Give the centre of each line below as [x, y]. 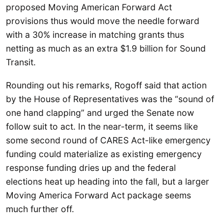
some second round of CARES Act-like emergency [108, 140]
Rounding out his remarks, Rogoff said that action [106, 85]
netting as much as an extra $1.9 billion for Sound [106, 48]
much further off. [40, 209]
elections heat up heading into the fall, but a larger [108, 182]
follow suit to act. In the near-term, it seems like [102, 127]
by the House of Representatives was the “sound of [110, 99]
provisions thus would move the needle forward [103, 21]
